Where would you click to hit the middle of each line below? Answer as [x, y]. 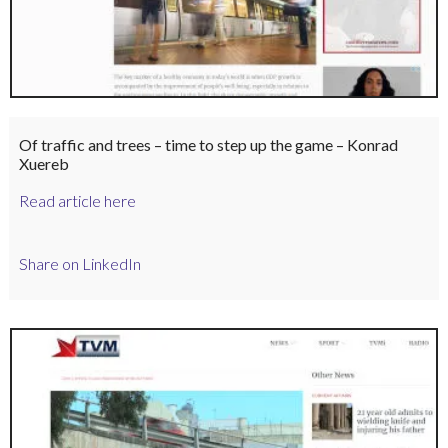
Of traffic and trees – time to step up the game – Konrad [208, 145]
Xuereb [43, 164]
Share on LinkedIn [79, 263]
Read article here [77, 201]
